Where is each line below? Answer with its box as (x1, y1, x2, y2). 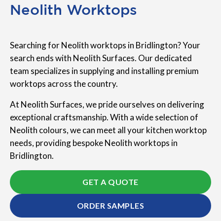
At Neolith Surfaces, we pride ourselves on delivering (10, 99, 204, 110)
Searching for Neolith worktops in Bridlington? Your (10, 40, 200, 51)
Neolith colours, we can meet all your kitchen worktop (10, 125, 207, 136)
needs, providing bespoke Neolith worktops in (10, 138, 178, 148)
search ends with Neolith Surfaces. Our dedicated (10, 53, 192, 64)
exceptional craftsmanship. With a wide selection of (10, 112, 198, 123)
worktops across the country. (10, 78, 118, 89)
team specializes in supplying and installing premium (10, 66, 199, 76)
